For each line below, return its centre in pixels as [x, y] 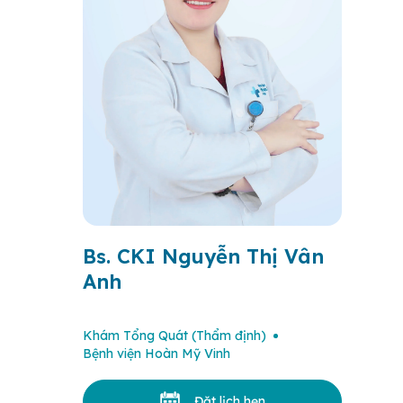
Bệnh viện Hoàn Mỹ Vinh [157, 354]
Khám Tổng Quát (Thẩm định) [175, 336]
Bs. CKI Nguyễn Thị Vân [203, 256]
